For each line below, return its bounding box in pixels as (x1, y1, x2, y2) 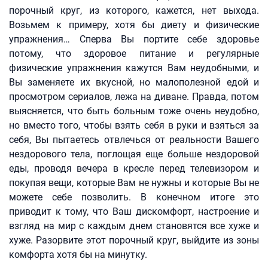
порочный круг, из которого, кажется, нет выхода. (9, 5, 259, 16)
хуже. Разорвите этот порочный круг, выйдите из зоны (9, 234, 259, 246)
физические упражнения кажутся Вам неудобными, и (9, 62, 259, 74)
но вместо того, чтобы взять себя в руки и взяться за (9, 120, 259, 131)
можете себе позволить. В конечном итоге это (9, 191, 259, 203)
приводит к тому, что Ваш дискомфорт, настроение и (9, 206, 259, 217)
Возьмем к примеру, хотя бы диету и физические (9, 19, 259, 31)
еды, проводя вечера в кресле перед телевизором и (9, 163, 259, 174)
